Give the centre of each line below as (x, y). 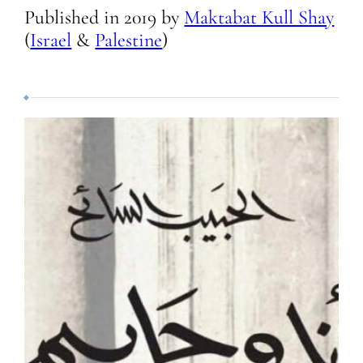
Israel (51, 40)
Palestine (129, 40)
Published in (75, 17)
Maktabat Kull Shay (259, 17)
